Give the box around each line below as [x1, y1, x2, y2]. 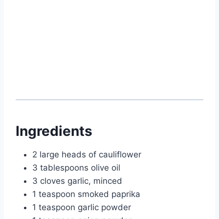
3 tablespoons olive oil [32, 163, 120, 173]
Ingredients [16, 123, 92, 140]
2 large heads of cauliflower [32, 150, 141, 160]
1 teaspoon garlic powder [32, 202, 131, 213]
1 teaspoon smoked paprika [32, 189, 140, 199]
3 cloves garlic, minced [32, 176, 122, 186]
